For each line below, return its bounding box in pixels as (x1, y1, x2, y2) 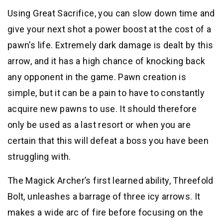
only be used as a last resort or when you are (7, 119, 191, 130)
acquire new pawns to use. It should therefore (7, 104, 197, 114)
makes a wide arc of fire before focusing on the (7, 207, 203, 218)
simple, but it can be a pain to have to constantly (7, 88, 205, 99)
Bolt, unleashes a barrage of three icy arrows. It (7, 191, 201, 202)
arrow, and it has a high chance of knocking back (7, 56, 206, 67)
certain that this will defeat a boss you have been (7, 135, 209, 146)
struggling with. (7, 151, 71, 162)
